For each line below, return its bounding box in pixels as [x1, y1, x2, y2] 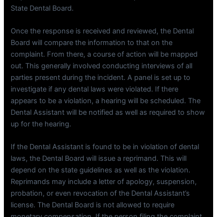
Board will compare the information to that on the [11, 38, 173, 47]
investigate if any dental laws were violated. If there [11, 84, 179, 93]
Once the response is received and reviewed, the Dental [11, 26, 194, 35]
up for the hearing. [11, 119, 72, 128]
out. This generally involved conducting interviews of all [11, 61, 193, 70]
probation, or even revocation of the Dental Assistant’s [11, 189, 190, 198]
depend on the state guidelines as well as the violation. [11, 166, 191, 175]
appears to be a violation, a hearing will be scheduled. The [11, 96, 201, 105]
